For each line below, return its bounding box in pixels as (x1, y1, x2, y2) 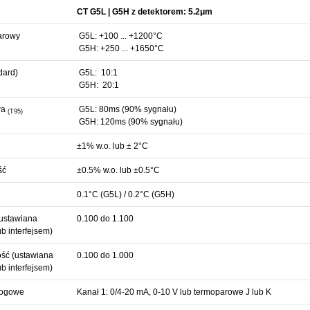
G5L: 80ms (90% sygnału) (76, 104, 176, 114)
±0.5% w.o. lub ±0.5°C (76, 165, 160, 175)
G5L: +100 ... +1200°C (76, 31, 163, 41)
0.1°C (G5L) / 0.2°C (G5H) (76, 190, 174, 199)
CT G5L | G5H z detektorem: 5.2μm (76, 7, 212, 17)
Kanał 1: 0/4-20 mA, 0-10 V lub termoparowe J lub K (76, 287, 271, 297)
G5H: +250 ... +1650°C (76, 44, 164, 53)
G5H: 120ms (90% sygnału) (76, 117, 183, 127)
